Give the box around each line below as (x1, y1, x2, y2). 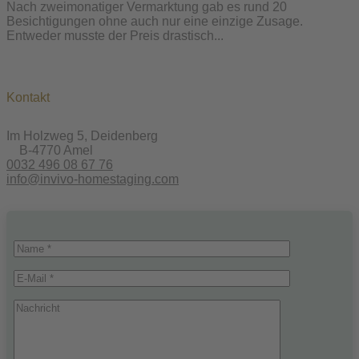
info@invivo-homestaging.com (6, 171, 179, 186)
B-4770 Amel (19, 143, 93, 157)
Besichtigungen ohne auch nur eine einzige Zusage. (6, 14, 303, 28)
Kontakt (6, 90, 50, 104)
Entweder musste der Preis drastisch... (6, 28, 224, 42)
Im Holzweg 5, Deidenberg (6, 128, 158, 143)
